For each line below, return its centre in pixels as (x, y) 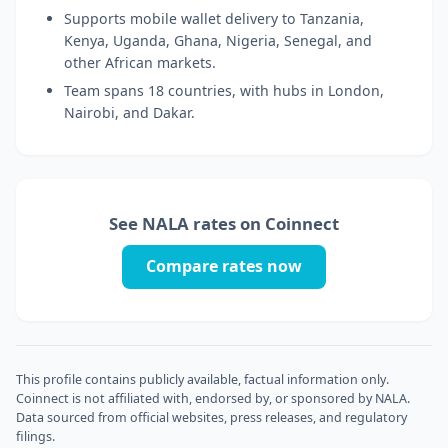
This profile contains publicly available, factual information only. (202, 379)
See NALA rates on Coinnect (224, 223)
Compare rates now (224, 266)
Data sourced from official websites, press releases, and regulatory (211, 417)
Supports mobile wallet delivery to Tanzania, (214, 18)
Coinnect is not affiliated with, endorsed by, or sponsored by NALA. (213, 398)
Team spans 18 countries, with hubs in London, (224, 91)
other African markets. (140, 62)
